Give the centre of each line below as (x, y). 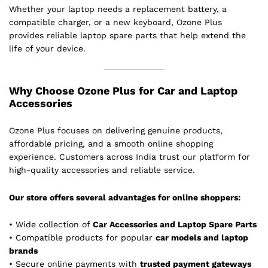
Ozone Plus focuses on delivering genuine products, (116, 130)
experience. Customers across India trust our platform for (130, 156)
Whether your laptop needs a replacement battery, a (118, 9)
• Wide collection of (51, 225)
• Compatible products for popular (82, 238)
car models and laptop (202, 238)
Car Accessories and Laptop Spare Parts (175, 225)
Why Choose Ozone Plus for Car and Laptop (123, 90)
